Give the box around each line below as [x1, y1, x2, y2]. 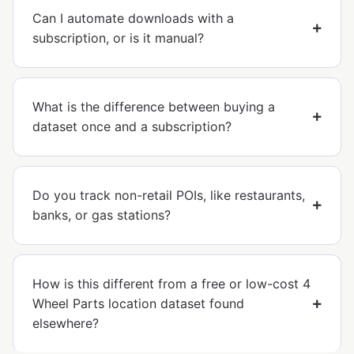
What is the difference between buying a [32, 99, 275, 115]
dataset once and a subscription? [32, 119, 232, 135]
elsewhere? [32, 315, 99, 332]
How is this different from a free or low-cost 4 [32, 276, 311, 292]
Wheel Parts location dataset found [32, 296, 244, 312]
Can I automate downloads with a [32, 10, 234, 27]
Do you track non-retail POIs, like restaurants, [32, 187, 305, 204]
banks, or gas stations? [32, 207, 171, 224]
